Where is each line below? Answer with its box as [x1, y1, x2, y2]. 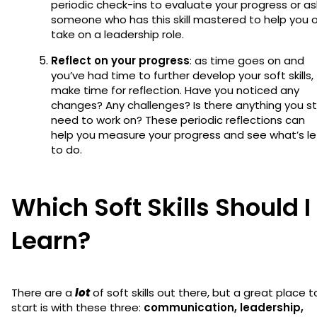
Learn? [11, 223, 91, 258]
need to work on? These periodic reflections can [51, 112, 305, 127]
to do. [51, 142, 85, 157]
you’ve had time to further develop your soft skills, [51, 67, 313, 83]
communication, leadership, [144, 299, 304, 315]
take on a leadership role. [51, 26, 187, 42]
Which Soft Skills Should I [11, 190, 311, 224]
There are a [11, 284, 75, 300]
